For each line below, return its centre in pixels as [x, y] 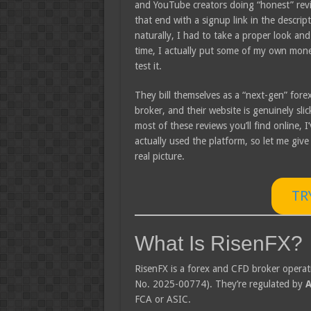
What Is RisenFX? [218, 243]
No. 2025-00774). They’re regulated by [220, 284]
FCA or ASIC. [162, 299]
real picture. [159, 156]
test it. [148, 66]
